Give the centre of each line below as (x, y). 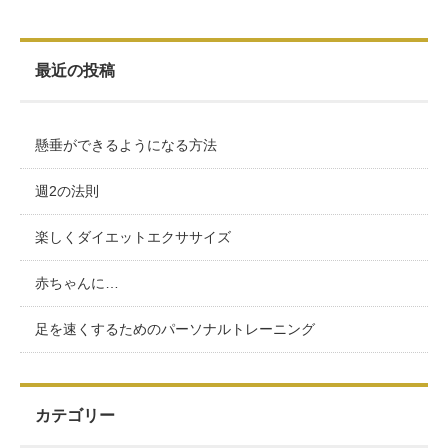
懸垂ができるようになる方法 (126, 144)
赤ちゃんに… (77, 282)
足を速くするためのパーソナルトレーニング (175, 328)
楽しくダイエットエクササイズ (133, 236)
